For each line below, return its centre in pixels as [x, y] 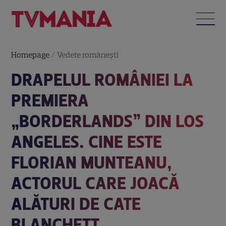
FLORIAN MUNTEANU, [92, 162]
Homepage [31, 54]
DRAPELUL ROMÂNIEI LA [102, 80]
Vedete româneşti [88, 54]
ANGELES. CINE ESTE [87, 142]
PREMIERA [50, 100]
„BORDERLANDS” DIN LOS [108, 121]
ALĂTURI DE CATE [76, 204]
